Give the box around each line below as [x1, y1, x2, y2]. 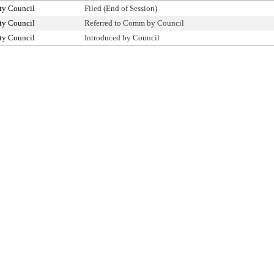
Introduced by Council [84, 33, 160, 42]
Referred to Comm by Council [84, 18, 184, 28]
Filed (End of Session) [84, 4, 157, 13]
